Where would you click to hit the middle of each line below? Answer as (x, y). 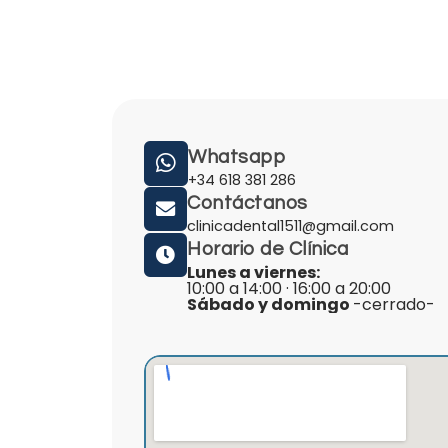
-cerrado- (394, 305)
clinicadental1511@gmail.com (291, 226)
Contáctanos (247, 203)
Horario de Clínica (268, 249)
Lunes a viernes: (254, 273)
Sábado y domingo (270, 305)
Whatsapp (237, 157)
